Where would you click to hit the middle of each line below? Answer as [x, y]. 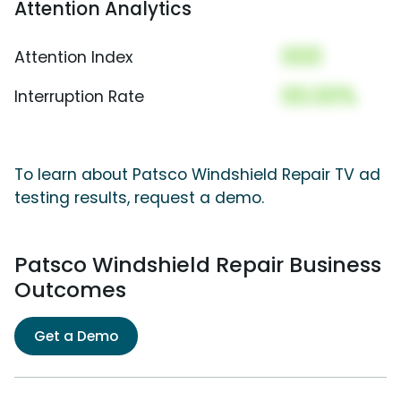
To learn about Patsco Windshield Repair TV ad [197, 174]
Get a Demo [76, 336]
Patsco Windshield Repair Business [198, 264]
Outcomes [70, 289]
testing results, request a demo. [139, 197]
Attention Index [73, 57]
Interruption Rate [79, 96]
